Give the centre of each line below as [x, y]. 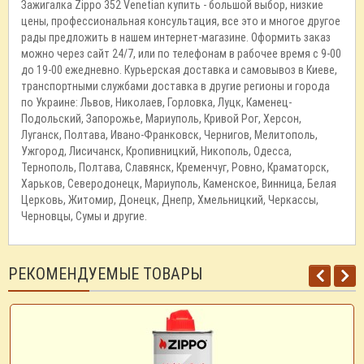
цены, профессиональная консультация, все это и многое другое [181, 21]
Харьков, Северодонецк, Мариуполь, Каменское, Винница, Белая [179, 184]
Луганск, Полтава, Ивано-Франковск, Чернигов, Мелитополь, [169, 135]
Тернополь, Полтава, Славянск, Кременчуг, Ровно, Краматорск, [175, 167]
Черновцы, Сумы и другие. [84, 216]
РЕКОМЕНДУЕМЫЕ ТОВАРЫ [105, 273]
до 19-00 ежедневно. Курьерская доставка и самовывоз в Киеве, [179, 70]
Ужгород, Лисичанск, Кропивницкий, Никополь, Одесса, [156, 151]
